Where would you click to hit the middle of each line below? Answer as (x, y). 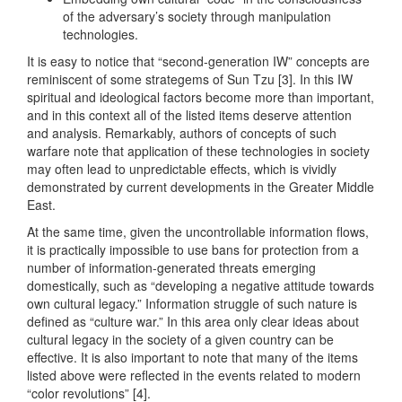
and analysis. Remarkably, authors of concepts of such (182, 133)
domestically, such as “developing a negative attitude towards (201, 286)
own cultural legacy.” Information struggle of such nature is (192, 304)
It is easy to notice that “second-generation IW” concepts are (198, 61)
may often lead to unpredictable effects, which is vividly (182, 169)
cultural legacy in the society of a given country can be (180, 340)
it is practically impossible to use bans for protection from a (193, 250)
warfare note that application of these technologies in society (198, 151)
